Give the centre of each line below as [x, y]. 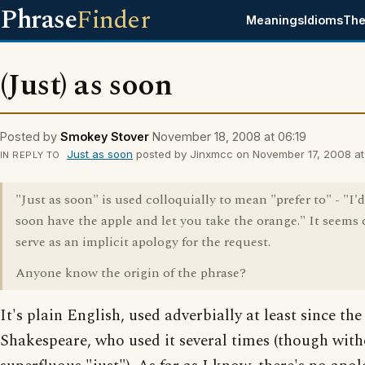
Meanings [275, 20]
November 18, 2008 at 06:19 [229, 136]
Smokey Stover [105, 136]
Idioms [324, 20]
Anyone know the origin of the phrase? [131, 273]
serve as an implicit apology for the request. [143, 242]
